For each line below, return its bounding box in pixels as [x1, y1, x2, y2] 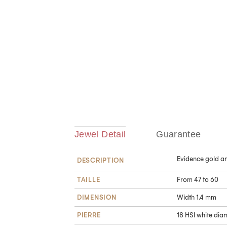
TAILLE [77, 176, 100, 184]
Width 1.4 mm [177, 194, 216, 202]
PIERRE [77, 211, 101, 219]
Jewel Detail [74, 129, 126, 140]
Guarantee [156, 129, 201, 140]
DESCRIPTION [77, 157, 124, 165]
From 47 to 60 [177, 176, 218, 184]
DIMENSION [77, 194, 117, 202]
